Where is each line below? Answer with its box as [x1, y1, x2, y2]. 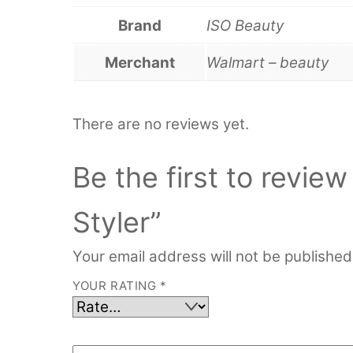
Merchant [104, 53, 175, 72]
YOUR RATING [72, 278, 161, 294]
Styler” [72, 205, 162, 240]
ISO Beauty [206, 16, 284, 35]
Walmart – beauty [206, 53, 329, 72]
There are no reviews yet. [72, 114, 249, 133]
